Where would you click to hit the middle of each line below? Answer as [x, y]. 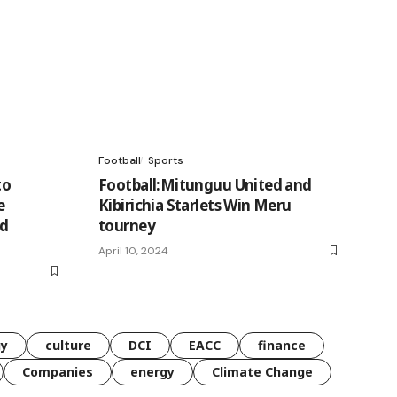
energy [152, 371]
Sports [166, 160]
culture [68, 345]
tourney [127, 225]
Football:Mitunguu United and [205, 184]
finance [282, 345]
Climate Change [262, 371]
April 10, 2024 [133, 250]
